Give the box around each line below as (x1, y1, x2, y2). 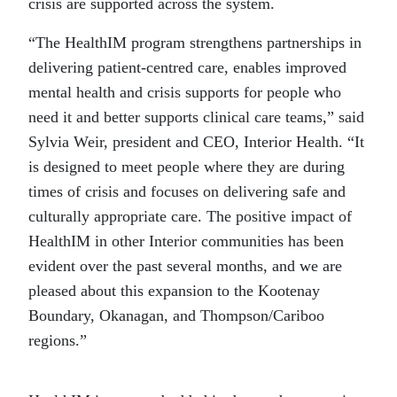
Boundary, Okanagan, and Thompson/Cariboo (28, 307, 324, 325)
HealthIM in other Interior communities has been (28, 232, 344, 251)
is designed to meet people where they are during (28, 158, 345, 176)
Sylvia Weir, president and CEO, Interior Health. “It (28, 133, 364, 152)
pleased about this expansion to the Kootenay (28, 282, 320, 300)
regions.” (28, 331, 87, 350)
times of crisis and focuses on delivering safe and (28, 183, 346, 201)
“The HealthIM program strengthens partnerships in (28, 34, 362, 52)
